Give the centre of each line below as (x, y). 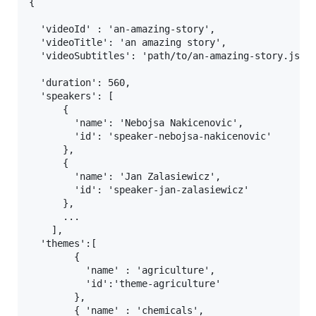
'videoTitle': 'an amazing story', (128, 43)
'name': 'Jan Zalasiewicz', (125, 177)
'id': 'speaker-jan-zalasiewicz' (139, 190)
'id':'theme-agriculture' (125, 284)
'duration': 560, (80, 83)
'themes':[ (63, 244)
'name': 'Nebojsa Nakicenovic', (136, 123)
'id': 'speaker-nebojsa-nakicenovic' (150, 136)
